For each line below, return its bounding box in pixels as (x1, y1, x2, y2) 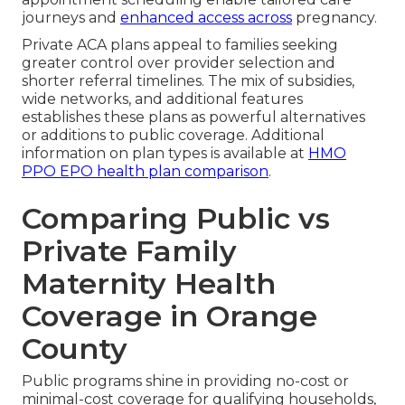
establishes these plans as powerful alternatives (22, 108, 365, 126)
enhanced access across (120, 8, 292, 26)
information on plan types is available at (22, 144, 308, 162)
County (22, 330, 127, 366)
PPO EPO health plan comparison (22, 162, 268, 180)
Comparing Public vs (22, 200, 330, 236)
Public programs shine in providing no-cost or (22, 372, 349, 390)
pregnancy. (292, 8, 377, 26)
